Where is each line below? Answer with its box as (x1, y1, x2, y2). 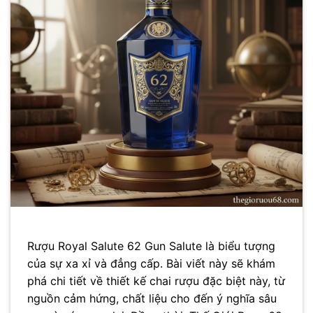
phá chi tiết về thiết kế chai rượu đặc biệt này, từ (27, 274, 285, 289)
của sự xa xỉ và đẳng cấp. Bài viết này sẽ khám (27, 256, 275, 271)
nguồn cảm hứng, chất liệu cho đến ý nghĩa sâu (27, 291, 277, 306)
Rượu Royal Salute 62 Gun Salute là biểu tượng (27, 239, 275, 254)
